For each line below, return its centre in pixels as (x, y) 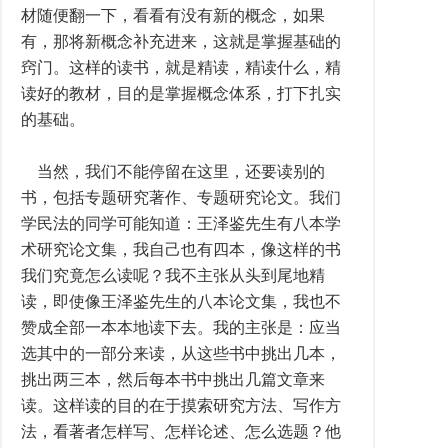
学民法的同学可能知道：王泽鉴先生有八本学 (181, 223)
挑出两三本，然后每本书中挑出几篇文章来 (173, 379)
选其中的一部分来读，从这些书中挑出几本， (181, 353)
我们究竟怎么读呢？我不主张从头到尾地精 (173, 275)
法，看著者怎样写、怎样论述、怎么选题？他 (181, 431)
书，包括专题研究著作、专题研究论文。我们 (181, 197)
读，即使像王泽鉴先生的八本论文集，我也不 (181, 301)
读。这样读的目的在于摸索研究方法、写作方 (181, 405)
